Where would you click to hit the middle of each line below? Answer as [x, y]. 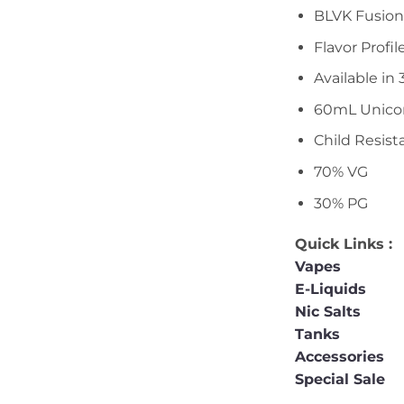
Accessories [342, 357]
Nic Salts [328, 312]
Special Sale [340, 380]
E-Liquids [331, 289]
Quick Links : [344, 244]
